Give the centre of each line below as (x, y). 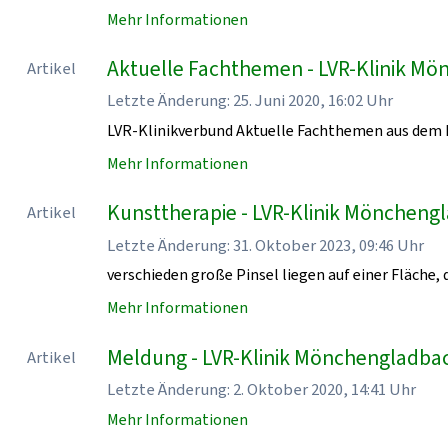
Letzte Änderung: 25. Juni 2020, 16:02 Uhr (250, 100)
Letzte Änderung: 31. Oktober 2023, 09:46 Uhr (266, 244)
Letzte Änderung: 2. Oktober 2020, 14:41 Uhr (262, 389)
